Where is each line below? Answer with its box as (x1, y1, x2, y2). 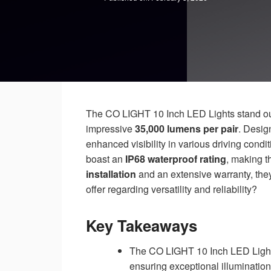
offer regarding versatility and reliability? (86, 182, 257, 197)
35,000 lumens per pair (135, 122, 238, 136)
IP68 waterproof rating (125, 152, 226, 166)
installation (86, 167, 136, 181)
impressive (86, 122, 135, 136)
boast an (86, 152, 125, 166)
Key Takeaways (86, 214, 197, 237)
